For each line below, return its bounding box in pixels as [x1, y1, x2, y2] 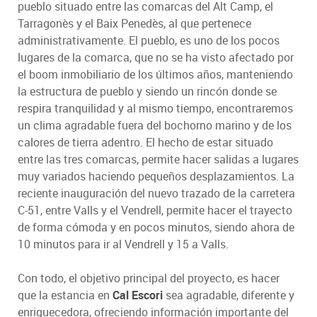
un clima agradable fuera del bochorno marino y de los [18, 117, 292, 133]
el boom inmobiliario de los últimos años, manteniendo [18, 66, 293, 82]
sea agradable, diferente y [163, 287, 294, 303]
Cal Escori [113, 287, 163, 303]
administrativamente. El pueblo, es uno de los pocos [18, 32, 279, 48]
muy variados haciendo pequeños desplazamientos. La [18, 168, 294, 184]
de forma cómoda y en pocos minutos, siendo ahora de [18, 219, 294, 235]
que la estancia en [18, 287, 113, 303]
